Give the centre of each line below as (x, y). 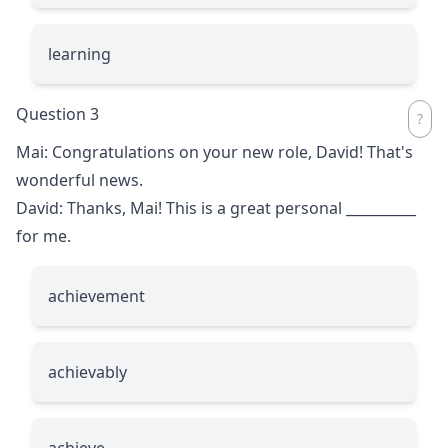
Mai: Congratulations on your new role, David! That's (214, 151)
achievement (96, 295)
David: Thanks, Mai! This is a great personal (181, 207)
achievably (87, 371)
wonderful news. (79, 179)
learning (79, 53)
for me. (43, 235)
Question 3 (57, 113)
